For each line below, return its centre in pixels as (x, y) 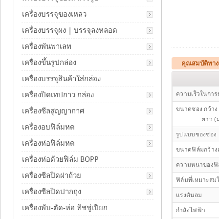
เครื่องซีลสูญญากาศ (53, 111)
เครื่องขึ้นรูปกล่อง (49, 63)
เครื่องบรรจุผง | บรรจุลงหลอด (70, 30)
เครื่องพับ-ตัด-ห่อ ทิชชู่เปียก (65, 208)
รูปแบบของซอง (197, 134)
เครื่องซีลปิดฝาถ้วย (52, 175)
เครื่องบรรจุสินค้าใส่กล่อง (61, 79)
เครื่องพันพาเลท (47, 46)
